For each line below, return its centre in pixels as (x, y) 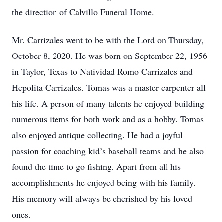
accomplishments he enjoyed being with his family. (104, 182)
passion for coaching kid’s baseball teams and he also (108, 151)
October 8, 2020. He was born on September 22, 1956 (110, 55)
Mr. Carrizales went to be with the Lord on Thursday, (108, 40)
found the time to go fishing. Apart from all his (96, 166)
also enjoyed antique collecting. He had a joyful (97, 135)
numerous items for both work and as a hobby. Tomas (108, 119)
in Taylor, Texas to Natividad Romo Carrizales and (102, 71)
